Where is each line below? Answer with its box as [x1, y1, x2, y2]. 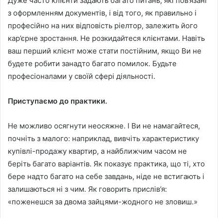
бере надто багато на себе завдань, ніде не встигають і [8, 172, 204, 182]
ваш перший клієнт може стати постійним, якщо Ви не [8, 46, 201, 56]
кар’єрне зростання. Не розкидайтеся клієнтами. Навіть [8, 34, 205, 43]
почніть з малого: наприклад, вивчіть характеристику [8, 134, 199, 144]
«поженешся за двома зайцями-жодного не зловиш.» [8, 197, 198, 207]
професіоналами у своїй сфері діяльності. [8, 72, 155, 81]
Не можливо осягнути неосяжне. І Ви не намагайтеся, [8, 121, 200, 131]
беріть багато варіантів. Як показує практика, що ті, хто [8, 159, 205, 169]
